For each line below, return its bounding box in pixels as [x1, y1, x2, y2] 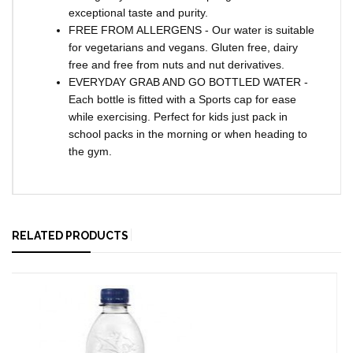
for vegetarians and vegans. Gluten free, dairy [69, 40, 298, 54]
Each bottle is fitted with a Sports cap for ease [69, 92, 296, 106]
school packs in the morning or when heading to [69, 127, 307, 140]
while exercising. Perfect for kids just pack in [69, 110, 288, 123]
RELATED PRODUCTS [12, 229, 128, 242]
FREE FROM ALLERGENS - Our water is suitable [69, 23, 314, 36]
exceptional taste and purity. [69, 6, 208, 19]
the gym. [69, 144, 112, 158]
